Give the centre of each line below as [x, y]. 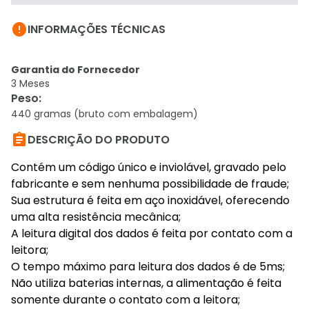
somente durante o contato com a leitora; [126, 300]
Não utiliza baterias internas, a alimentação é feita [146, 283]
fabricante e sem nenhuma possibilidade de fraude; [150, 184]
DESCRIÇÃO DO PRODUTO [99, 140]
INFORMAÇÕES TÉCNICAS [97, 29]
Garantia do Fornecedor [76, 70]
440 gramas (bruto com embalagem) [104, 114]
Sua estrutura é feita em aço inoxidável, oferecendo [150, 200]
